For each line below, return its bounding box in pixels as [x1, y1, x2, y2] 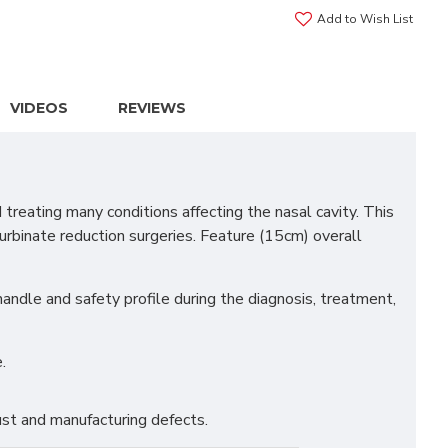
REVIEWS [117, 99, 186, 117]
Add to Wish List [317, 10, 413, 27]
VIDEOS [9, 99, 68, 117]
